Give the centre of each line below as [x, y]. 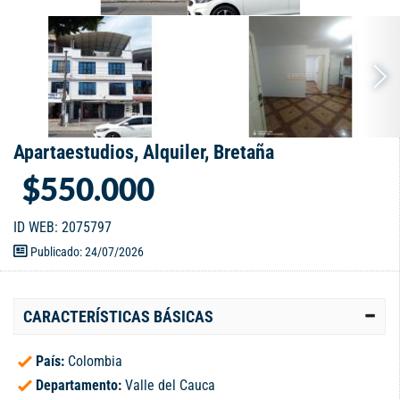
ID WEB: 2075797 [62, 228]
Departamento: [80, 386]
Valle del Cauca [170, 386]
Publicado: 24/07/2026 [86, 252]
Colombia [95, 362]
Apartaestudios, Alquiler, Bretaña [144, 153]
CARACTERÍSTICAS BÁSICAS [118, 317]
